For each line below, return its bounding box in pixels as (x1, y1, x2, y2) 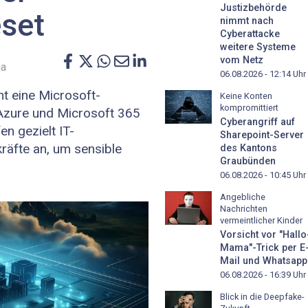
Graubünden (220, 155, 276, 168)
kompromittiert (220, 102, 278, 113)
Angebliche (220, 192, 265, 203)
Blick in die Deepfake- (220, 291, 305, 302)
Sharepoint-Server (220, 129, 304, 142)
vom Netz (220, 54, 263, 67)
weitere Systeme (220, 41, 296, 54)
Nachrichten (220, 203, 267, 214)
